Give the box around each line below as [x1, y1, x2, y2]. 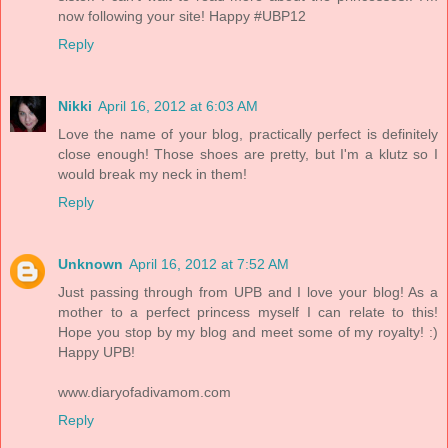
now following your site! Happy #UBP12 [58, 8, 306, 25]
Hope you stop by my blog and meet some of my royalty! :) [58, 324, 438, 341]
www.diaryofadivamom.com [58, 384, 231, 401]
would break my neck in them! [58, 166, 247, 183]
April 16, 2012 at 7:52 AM [129, 256, 289, 273]
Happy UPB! [58, 344, 135, 361]
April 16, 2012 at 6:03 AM [98, 98, 258, 115]
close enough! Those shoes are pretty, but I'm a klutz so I [58, 146, 438, 163]
